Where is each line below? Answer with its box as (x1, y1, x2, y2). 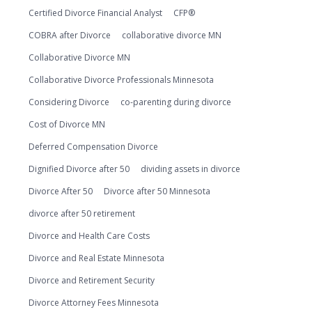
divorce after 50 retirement (29, 208, 135, 219)
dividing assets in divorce (141, 163, 240, 175)
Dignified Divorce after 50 (29, 163, 130, 175)
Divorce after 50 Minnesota (104, 185, 210, 197)
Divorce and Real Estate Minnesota (29, 252, 164, 264)
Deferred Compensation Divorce (29, 141, 158, 153)
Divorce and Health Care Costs (29, 230, 150, 242)
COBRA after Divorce (29, 29, 111, 41)
